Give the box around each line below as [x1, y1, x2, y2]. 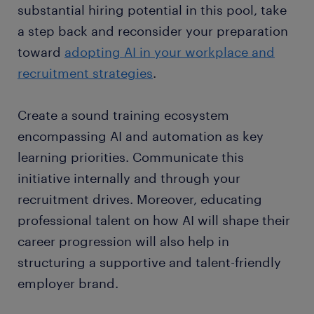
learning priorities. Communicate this [18, 149, 244, 165]
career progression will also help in [18, 233, 229, 250]
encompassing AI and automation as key [18, 128, 264, 144]
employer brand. [18, 275, 118, 292]
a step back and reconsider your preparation [18, 23, 288, 39]
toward [18, 44, 64, 60]
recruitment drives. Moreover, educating [18, 191, 262, 207]
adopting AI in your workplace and [64, 44, 275, 60]
